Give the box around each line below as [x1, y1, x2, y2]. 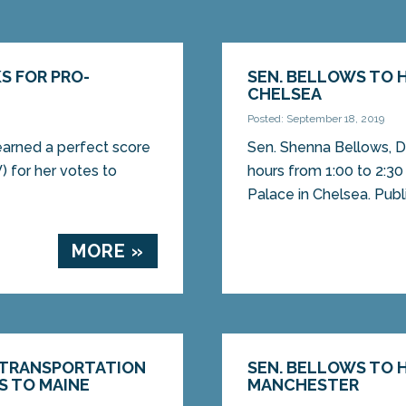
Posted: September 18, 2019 [247, 112, 385, 126]
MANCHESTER [247, 375, 360, 395]
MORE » [71, 240, 144, 263]
